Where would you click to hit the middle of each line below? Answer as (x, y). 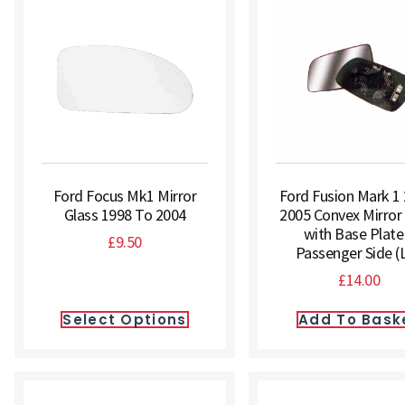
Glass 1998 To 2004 (125, 215)
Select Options (125, 320)
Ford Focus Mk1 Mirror (125, 196)
